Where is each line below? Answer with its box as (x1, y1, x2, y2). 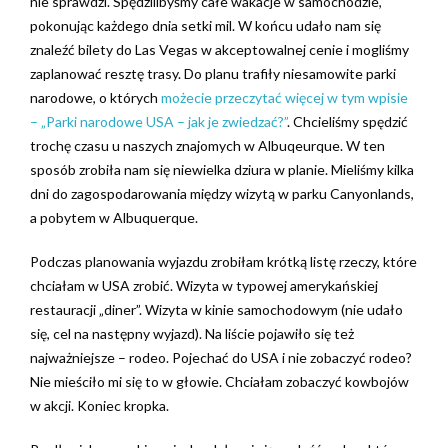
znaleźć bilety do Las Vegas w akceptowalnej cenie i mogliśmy (30, 41, 409, 58)
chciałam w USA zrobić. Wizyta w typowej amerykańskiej (30, 277, 378, 294)
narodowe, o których (30, 89, 161, 106)
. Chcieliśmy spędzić (287, 113, 408, 130)
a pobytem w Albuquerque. (30, 209, 198, 226)
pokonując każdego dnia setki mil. (30, 17, 238, 34)
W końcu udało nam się (238, 17, 381, 34)
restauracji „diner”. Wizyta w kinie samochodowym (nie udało (30, 301, 403, 318)
